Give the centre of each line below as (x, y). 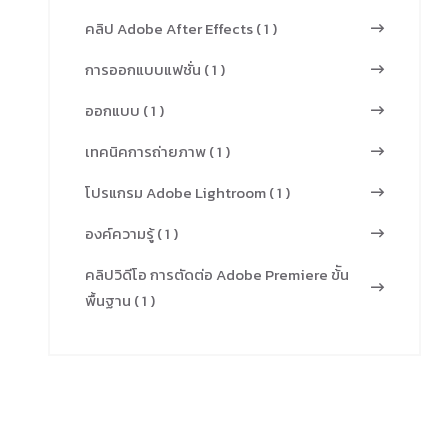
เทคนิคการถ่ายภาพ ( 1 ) (157, 151)
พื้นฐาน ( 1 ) (120, 300)
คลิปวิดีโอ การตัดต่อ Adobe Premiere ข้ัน (217, 274)
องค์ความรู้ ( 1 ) (131, 233)
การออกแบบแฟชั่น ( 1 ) (155, 69)
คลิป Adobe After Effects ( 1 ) (181, 28)
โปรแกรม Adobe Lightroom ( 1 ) (187, 192)
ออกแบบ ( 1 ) (124, 110)
